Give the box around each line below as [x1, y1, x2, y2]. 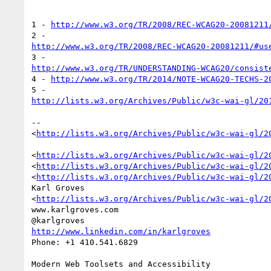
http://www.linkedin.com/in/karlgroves [31, 226, 211, 236]
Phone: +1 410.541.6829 [31, 237, 138, 247]
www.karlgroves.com [31, 204, 119, 214]
